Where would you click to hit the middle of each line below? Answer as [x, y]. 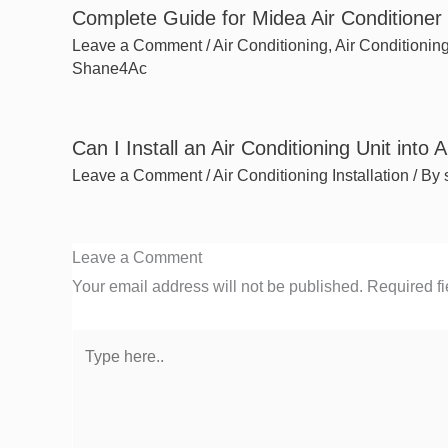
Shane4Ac [109, 68]
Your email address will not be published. [217, 286]
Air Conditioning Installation [311, 175]
